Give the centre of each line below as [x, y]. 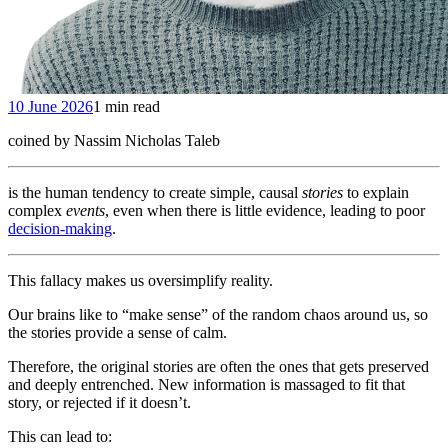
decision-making [60, 228]
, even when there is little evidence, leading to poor [265, 210]
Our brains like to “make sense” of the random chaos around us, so [218, 314]
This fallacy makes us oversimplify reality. [140, 280]
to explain [376, 192]
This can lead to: [60, 436]
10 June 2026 [50, 106]
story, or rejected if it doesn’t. [99, 402]
